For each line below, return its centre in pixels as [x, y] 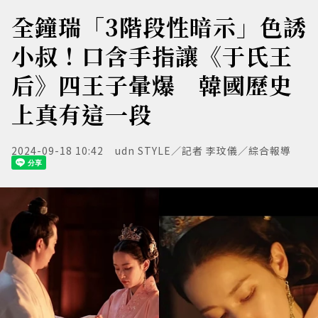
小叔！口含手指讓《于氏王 [152, 55]
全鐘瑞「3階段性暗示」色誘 [159, 26]
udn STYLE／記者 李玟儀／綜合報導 [203, 150]
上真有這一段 [82, 114]
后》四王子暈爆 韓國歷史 [152, 84]
